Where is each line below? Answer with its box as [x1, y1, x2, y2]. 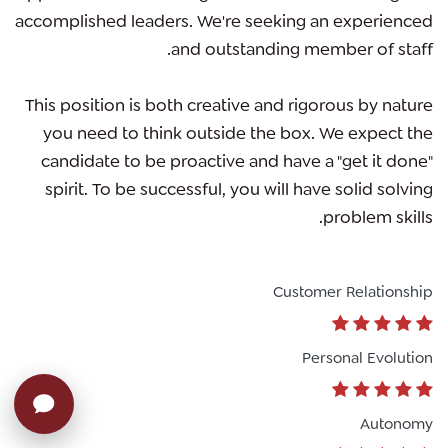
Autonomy [360, 410, 433, 440]
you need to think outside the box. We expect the [43, 118, 433, 151]
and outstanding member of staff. [171, 34, 433, 67]
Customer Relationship [273, 278, 433, 308]
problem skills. [323, 202, 433, 235]
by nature [354, 90, 433, 123]
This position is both [25, 90, 187, 123]
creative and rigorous [187, 90, 354, 123]
